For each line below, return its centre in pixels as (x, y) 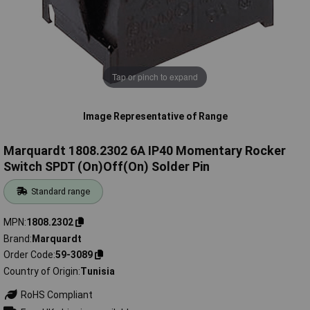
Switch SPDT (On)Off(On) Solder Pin (107, 167)
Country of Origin (41, 271)
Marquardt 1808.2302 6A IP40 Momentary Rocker (145, 151)
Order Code (28, 255)
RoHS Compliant (55, 294)
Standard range (61, 192)
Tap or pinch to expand (155, 77)
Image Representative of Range (155, 116)
